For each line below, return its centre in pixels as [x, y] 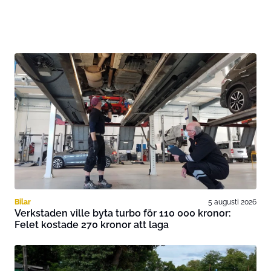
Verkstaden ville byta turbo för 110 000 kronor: [123, 213]
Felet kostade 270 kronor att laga [92, 224]
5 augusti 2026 [232, 201]
